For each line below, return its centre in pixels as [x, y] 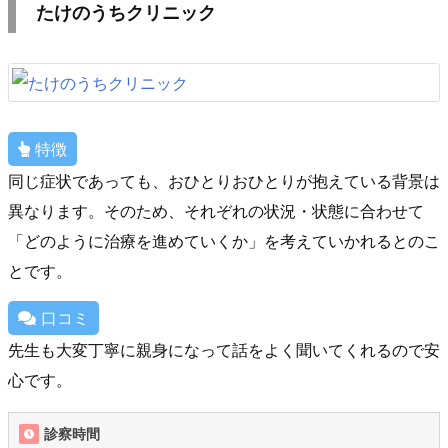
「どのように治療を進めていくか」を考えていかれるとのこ [224, 240]
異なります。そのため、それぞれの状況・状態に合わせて [216, 210]
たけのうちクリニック [126, 13]
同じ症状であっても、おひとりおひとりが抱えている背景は [224, 180]
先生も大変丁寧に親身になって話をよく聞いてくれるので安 [224, 349]
